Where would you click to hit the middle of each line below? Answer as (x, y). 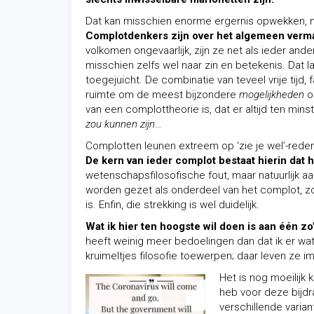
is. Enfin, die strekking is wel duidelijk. (172, 205)
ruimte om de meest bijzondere (162, 95)
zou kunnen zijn (120, 124)
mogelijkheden (272, 95)
